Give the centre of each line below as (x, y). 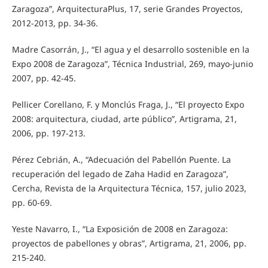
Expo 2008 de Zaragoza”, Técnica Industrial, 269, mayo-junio (132, 63)
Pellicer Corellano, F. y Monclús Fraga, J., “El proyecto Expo (128, 104)
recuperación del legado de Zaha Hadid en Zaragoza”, (120, 173)
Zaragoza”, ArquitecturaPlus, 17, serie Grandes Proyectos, (127, 8)
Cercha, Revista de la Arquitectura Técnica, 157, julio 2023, (129, 188)
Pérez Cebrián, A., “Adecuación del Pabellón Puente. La (121, 159)
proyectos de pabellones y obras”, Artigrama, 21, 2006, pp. (129, 243)
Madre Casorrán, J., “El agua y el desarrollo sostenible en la (130, 49)
